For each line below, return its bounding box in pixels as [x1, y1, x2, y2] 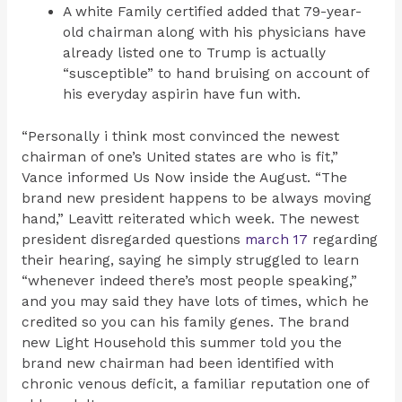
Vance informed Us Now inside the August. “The [21, 169, 347, 186]
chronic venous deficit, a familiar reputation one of [21, 375, 369, 392]
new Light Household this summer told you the [21, 334, 342, 351]
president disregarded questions [21, 231, 245, 248]
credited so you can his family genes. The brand [21, 313, 349, 330]
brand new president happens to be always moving [21, 189, 371, 206]
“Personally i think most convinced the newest [21, 127, 339, 144]
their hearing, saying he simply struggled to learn [21, 251, 359, 268]
